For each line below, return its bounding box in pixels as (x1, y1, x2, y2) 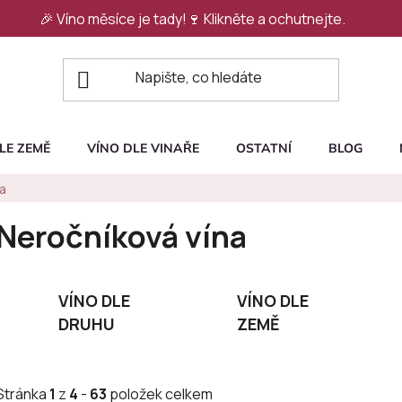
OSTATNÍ (236, 140, 292, 157)
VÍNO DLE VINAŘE (87, 140, 199, 157)
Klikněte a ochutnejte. (203, 8, 345, 29)
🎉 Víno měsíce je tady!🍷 (39, 8, 204, 29)
